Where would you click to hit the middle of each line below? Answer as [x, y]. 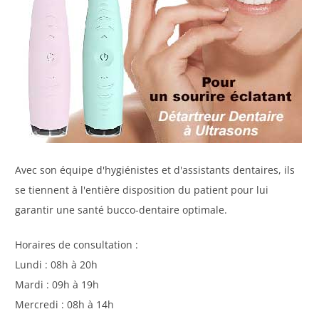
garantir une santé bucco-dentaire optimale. [121, 209]
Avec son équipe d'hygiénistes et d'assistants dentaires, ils [155, 169]
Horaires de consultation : [77, 244]
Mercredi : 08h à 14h [64, 304]
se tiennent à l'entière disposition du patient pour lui [142, 189]
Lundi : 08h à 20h [56, 264]
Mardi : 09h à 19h [57, 284]
